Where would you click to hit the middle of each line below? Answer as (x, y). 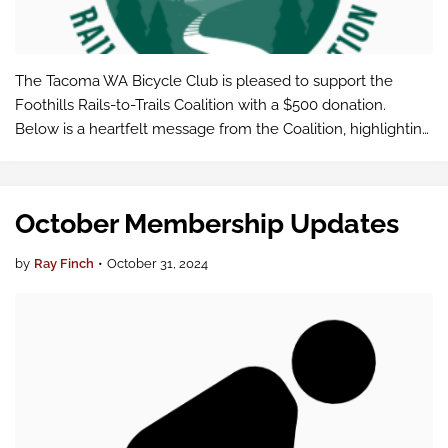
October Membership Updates (207, 223)
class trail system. (75, 177)
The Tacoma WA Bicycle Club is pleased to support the (204, 81)
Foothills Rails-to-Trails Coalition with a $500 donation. (200, 105)
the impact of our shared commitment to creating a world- (216, 153)
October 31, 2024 (157, 263)
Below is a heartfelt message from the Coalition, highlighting (223, 129)
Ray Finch (64, 263)
